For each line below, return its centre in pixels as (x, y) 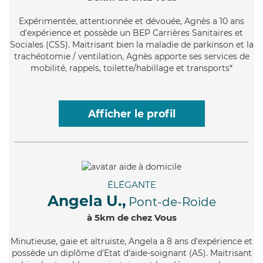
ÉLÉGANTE (131, 184)
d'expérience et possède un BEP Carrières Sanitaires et (131, 33)
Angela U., (87, 200)
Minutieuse (33, 241)
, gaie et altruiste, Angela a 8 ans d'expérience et (154, 241)
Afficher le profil (131, 113)
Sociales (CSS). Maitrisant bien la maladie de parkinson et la (131, 44)
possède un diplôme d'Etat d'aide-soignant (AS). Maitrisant (131, 253)
